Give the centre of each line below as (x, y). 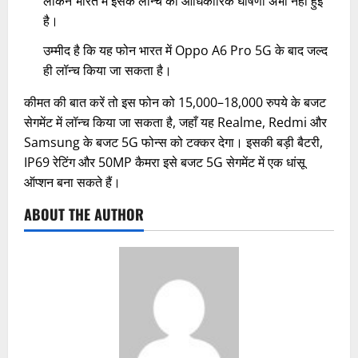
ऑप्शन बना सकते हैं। (72, 182)
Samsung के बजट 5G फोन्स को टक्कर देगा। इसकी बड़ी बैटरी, (173, 142)
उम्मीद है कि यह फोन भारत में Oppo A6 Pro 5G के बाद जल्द (185, 50)
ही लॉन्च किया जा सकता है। (107, 70)
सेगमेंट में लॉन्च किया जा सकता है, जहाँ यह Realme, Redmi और (175, 122)
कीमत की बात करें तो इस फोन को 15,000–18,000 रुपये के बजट (175, 102)
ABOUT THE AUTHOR (84, 214)
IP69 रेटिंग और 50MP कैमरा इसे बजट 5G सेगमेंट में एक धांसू (165, 162)
